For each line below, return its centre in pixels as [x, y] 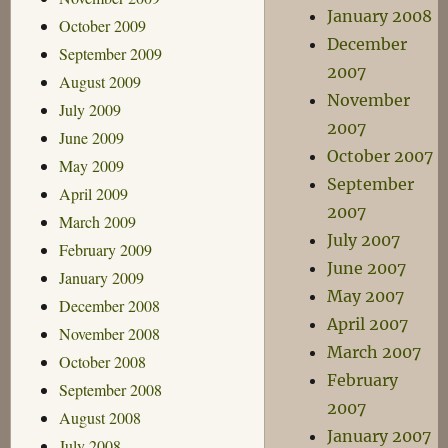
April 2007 [368, 324]
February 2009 [105, 249]
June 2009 [91, 137]
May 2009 [91, 165]
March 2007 [374, 352]
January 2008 [380, 16]
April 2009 [93, 193]
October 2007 [380, 156]
